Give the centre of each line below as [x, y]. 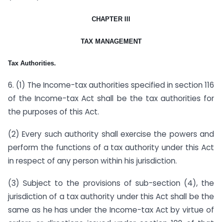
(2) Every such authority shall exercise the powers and [111, 134]
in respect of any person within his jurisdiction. [92, 161]
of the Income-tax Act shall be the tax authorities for [111, 99]
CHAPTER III [111, 19]
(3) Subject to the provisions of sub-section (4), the [111, 183]
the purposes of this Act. [54, 112]
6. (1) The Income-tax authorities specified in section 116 [111, 85]
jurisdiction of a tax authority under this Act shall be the [111, 196]
